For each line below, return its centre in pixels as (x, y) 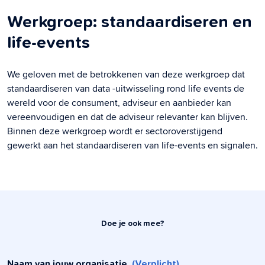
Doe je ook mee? (132, 224)
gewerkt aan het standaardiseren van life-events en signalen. (132, 146)
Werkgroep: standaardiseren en (130, 22)
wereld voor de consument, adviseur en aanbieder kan (119, 103)
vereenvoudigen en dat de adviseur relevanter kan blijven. (127, 117)
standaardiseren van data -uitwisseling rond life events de (126, 89)
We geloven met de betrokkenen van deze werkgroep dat (126, 75)
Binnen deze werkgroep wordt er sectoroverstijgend (115, 131)
